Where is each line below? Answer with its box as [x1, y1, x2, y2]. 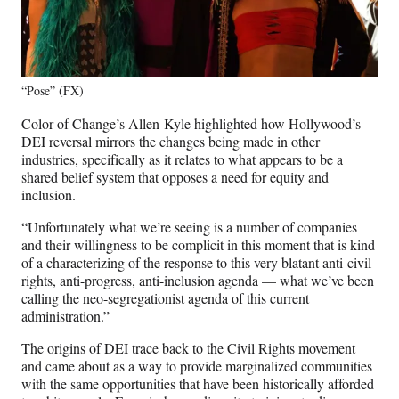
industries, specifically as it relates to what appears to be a [21, 150, 343, 169]
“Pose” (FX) [21, 82, 84, 100]
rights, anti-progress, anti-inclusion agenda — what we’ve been [21, 271, 374, 290]
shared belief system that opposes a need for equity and [21, 167, 329, 187]
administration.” [21, 306, 110, 326]
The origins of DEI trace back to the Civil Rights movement [21, 338, 355, 358]
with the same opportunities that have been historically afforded [21, 374, 374, 394]
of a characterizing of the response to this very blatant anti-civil [21, 253, 371, 273]
